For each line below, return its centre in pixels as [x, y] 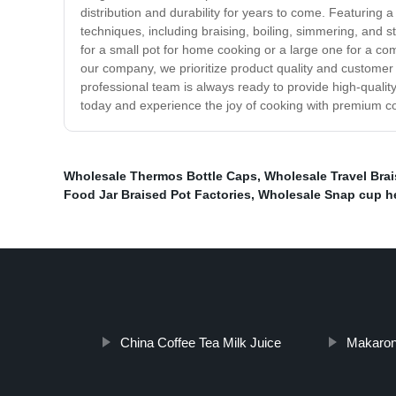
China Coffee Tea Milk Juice [200, 343]
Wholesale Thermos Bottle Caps [160, 176]
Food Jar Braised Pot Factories [157, 195]
